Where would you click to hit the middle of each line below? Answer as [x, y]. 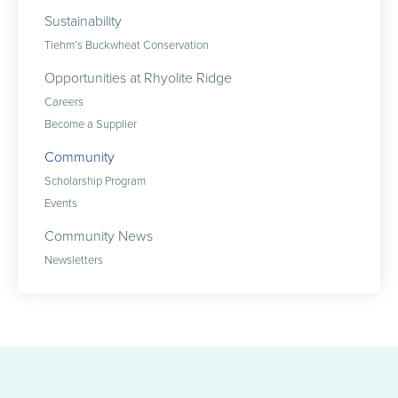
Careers [64, 101]
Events [61, 203]
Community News [99, 235]
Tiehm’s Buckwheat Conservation [127, 44]
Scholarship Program [95, 180]
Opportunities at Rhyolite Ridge [138, 77]
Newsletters [74, 259]
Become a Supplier [91, 123]
